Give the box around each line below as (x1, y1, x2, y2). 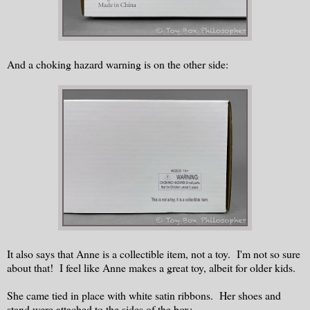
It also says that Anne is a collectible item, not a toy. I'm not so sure (7, 246, 300, 262)
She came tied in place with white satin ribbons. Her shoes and (7, 288, 281, 303)
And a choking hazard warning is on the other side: (7, 57, 228, 72)
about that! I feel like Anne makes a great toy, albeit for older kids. (7, 260, 295, 275)
